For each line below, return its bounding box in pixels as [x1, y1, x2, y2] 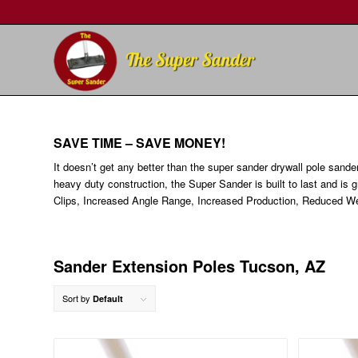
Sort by [62, 292, 93, 305]
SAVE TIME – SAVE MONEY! [54, 133, 225, 152]
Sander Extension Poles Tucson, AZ [54, 254, 325, 278]
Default [93, 292, 123, 305]
